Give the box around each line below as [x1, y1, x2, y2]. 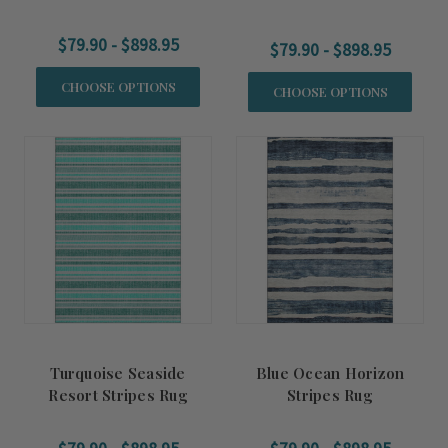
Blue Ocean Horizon [255, 363, 405, 383]
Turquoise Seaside [50, 363, 186, 383]
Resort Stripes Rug [48, 385, 188, 405]
